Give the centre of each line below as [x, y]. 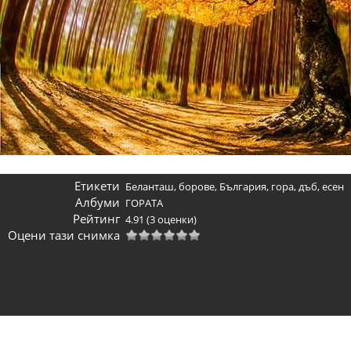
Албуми [97, 202]
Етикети [97, 186]
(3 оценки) [172, 219]
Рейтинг [96, 219]
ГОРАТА [144, 203]
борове [197, 186]
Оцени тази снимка [63, 235]
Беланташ [150, 186]
